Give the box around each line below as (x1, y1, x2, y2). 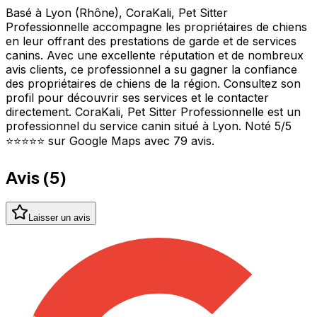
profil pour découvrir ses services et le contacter (6, 91, 269, 105)
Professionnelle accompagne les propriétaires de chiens (6, 20, 307, 35)
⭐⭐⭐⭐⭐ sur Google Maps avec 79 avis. (6, 134, 214, 149)
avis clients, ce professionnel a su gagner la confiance (6, 62, 297, 77)
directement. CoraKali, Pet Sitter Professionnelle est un (6, 105, 301, 120)
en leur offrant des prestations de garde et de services (6, 34, 296, 49)
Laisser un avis (28, 212, 91, 223)
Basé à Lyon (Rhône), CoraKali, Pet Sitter (6, 6, 228, 21)
